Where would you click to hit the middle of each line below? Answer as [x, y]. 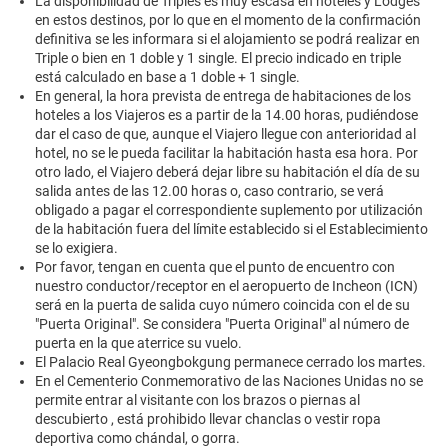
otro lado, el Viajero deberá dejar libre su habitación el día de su [227, 172]
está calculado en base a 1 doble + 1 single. [167, 77]
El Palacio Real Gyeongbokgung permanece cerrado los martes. [230, 362]
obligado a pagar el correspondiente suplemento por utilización [229, 210]
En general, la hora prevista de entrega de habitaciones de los [223, 96]
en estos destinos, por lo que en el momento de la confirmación [228, 20]
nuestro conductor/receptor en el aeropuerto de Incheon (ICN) [226, 286]
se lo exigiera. [76, 248]
